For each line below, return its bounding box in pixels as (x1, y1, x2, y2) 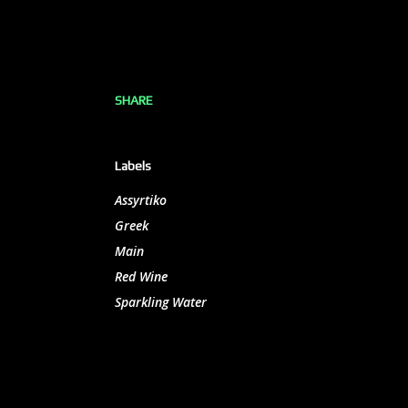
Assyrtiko (115, 191, 167, 209)
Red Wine (115, 268, 168, 285)
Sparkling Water (115, 293, 207, 311)
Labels (115, 158, 151, 173)
